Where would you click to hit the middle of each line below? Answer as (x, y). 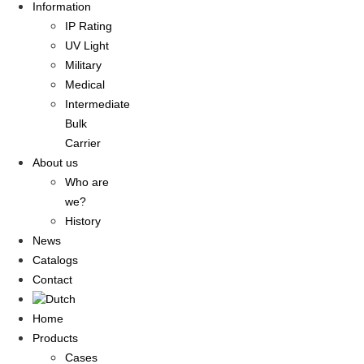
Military (83, 65)
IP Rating (89, 26)
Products (55, 338)
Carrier (83, 143)
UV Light (87, 46)
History (83, 221)
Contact (52, 280)
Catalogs (55, 260)
